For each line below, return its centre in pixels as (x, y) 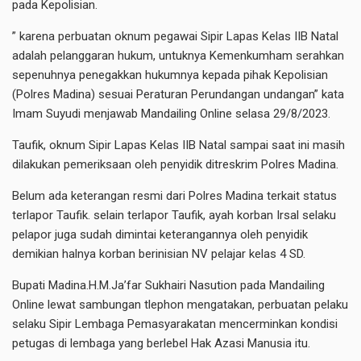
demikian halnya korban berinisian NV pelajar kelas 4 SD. (159, 254)
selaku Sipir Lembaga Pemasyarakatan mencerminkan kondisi (175, 324)
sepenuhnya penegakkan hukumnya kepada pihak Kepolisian (170, 75)
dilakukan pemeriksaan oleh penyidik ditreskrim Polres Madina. (175, 165)
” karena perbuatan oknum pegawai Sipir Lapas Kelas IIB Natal (175, 37)
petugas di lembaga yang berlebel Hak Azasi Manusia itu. (161, 344)
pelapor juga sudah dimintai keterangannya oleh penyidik (160, 235)
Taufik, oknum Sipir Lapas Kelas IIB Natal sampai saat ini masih (178, 145)
